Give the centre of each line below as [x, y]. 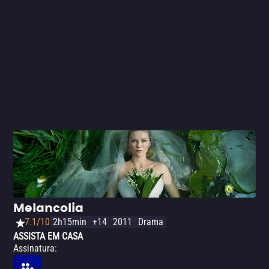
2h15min [70, 222]
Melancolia [48, 208]
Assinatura [34, 248]
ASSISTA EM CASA [48, 236]
